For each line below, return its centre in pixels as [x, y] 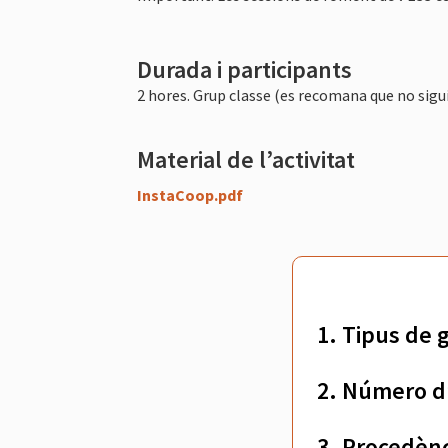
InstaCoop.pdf [190, 194]
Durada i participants [244, 69]
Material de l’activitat [246, 159]
